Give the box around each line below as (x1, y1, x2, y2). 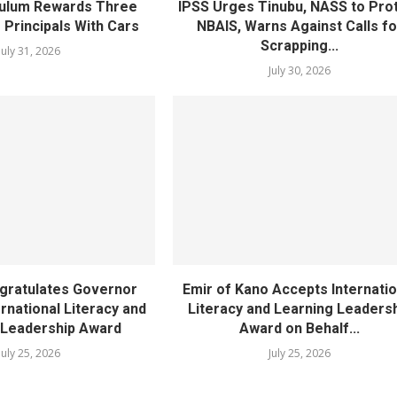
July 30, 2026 (269, 63, 331, 79)
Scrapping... (261, 37, 339, 55)
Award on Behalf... (239, 319, 361, 337)
